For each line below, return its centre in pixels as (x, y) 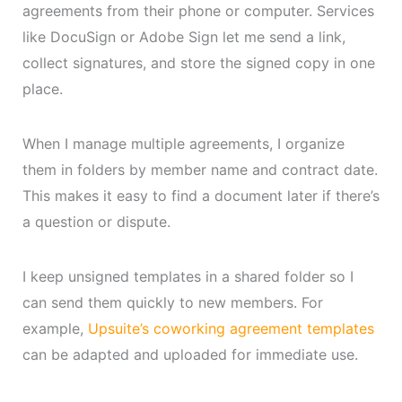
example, (55, 328)
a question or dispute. (96, 221)
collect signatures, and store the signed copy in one (198, 62)
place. (42, 88)
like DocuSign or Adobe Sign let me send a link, (184, 36)
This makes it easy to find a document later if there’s (201, 195)
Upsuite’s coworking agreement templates (231, 328)
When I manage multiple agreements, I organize (183, 143)
